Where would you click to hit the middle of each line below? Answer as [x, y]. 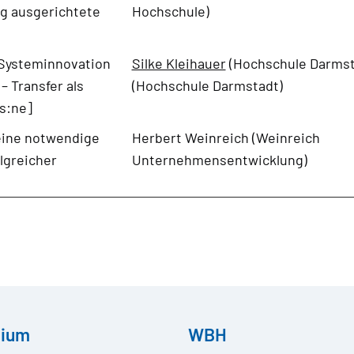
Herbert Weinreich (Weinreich [226, 137]
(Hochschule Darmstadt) [207, 85]
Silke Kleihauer [179, 63]
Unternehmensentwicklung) [219, 159]
